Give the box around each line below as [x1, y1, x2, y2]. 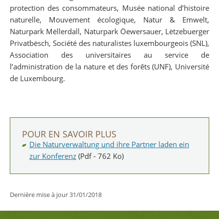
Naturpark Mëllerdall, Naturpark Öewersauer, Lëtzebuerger [10, 26, 209, 36]
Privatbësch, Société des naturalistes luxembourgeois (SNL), [10, 38, 209, 48]
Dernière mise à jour [10, 190, 69, 199]
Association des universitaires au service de [10, 49, 209, 60]
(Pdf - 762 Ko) [78, 151, 124, 161]
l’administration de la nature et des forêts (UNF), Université [10, 61, 209, 71]
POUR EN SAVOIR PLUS [22, 128, 116, 140]
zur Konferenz [29, 151, 76, 161]
